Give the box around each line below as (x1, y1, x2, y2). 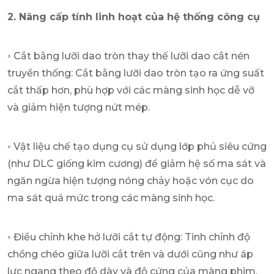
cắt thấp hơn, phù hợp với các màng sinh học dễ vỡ (7, 84, 254, 96)
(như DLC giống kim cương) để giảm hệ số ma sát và (7, 157, 266, 169)
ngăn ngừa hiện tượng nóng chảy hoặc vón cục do (7, 174, 254, 187)
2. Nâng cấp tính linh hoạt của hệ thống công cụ (7, 10, 260, 23)
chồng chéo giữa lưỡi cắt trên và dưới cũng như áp (7, 248, 253, 260)
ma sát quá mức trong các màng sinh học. (7, 191, 215, 204)
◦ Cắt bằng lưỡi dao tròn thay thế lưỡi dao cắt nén (7, 50, 250, 62)
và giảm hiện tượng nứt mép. (7, 101, 150, 113)
